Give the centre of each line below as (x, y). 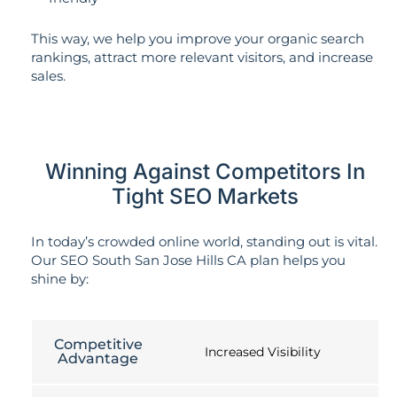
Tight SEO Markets (205, 197)
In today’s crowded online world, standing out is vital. (204, 242)
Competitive (98, 344)
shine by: (60, 279)
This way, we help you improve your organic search (198, 38)
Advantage (98, 358)
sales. (48, 75)
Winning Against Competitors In (205, 172)
